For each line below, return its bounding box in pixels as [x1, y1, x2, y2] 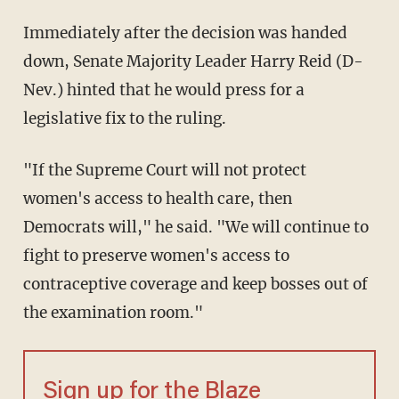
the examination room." [22, 303, 203, 323]
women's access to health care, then [22, 189, 292, 209]
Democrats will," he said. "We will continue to [22, 217, 369, 238]
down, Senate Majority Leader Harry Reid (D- [22, 52, 363, 72]
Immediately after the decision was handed [22, 23, 347, 44]
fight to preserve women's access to [22, 246, 289, 266]
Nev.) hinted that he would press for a [22, 80, 305, 101]
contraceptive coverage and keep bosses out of [22, 274, 368, 295]
